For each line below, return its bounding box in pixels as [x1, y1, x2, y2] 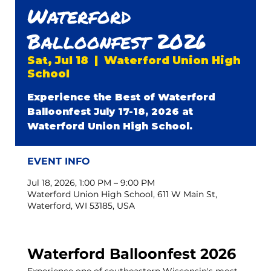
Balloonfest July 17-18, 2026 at [27, 106, 194, 118]
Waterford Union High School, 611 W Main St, [27, 189, 218, 200]
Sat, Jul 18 [27, 54, 89, 68]
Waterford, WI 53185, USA [27, 200, 135, 212]
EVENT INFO [27, 155, 91, 168]
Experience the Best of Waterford [27, 91, 216, 103]
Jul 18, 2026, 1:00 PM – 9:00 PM [27, 177, 155, 189]
